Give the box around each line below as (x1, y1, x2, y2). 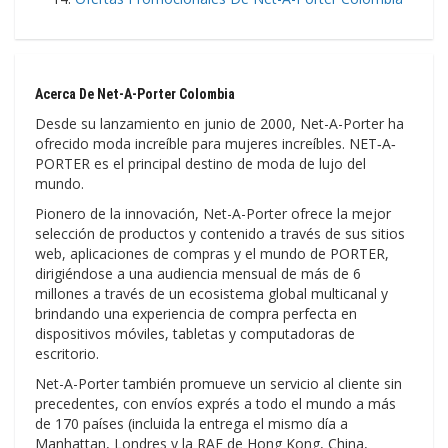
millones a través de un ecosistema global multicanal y (35, 283, 388, 303)
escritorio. (35, 343, 99, 363)
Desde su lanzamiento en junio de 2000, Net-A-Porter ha (35, 113, 404, 133)
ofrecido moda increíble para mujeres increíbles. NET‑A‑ (35, 133, 396, 153)
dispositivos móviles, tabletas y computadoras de (35, 323, 355, 343)
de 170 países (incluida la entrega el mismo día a (35, 413, 348, 433)
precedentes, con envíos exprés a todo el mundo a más (35, 393, 396, 413)
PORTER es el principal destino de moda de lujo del (35, 153, 366, 173)
